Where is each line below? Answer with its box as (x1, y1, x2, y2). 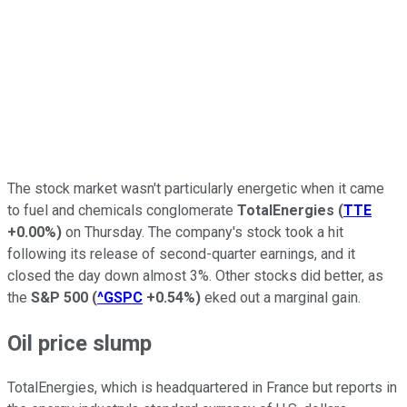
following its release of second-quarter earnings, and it (7, 244, 355, 263)
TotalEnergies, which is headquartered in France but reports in (7, 379, 397, 397)
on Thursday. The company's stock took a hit (62, 223, 343, 241)
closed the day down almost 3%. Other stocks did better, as (7, 266, 383, 284)
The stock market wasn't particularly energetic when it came (7, 179, 384, 197)
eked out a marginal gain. (201, 288, 361, 306)
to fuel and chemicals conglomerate (7, 201, 237, 219)
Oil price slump (7, 330, 152, 356)
